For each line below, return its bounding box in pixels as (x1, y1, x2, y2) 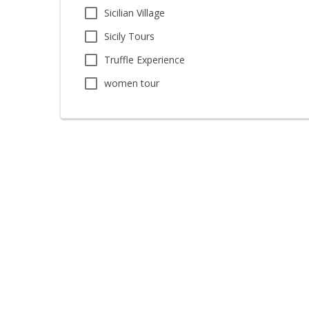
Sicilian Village (104, 6, 165, 19)
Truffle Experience (104, 53, 185, 66)
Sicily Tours (104, 30, 154, 43)
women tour (104, 77, 159, 90)
